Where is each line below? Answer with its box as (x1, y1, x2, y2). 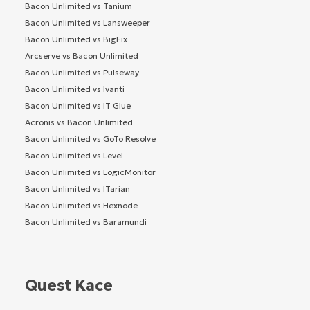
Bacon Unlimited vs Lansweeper (25, 17, 150, 28)
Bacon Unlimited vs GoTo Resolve (25, 133, 156, 144)
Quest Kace (25, 275, 113, 295)
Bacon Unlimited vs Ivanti (25, 83, 125, 94)
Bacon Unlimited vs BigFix (25, 33, 127, 44)
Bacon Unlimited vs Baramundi (25, 216, 147, 227)
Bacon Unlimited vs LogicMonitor (25, 166, 156, 177)
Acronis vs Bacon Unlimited (25, 116, 133, 127)
